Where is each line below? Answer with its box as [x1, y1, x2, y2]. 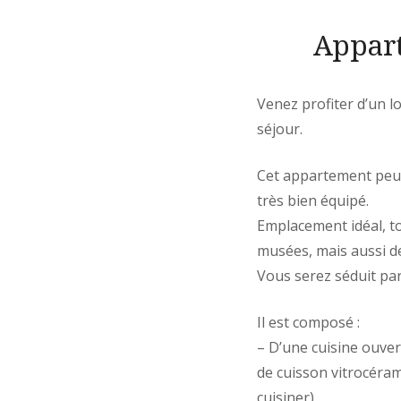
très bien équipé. [257, 191, 369, 211]
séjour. [257, 119, 303, 140]
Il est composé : [257, 312, 360, 333]
